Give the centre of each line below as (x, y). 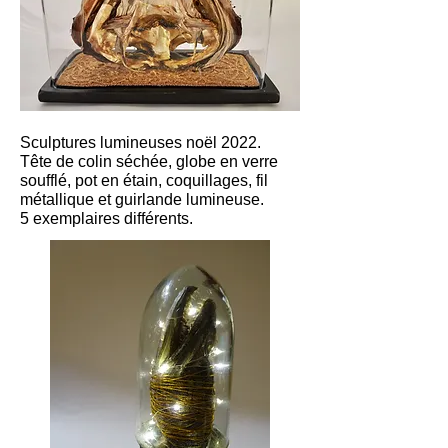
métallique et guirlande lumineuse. (142, 199)
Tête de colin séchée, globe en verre (149, 161)
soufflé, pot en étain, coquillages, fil (144, 180)
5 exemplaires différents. (106, 218)
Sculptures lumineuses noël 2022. (140, 142)
